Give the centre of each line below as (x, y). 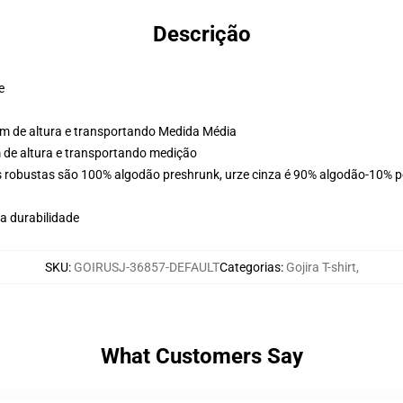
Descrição (201, 34)
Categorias (250, 267)
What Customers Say (201, 356)
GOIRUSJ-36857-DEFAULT (146, 267)
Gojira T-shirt (321, 267)
